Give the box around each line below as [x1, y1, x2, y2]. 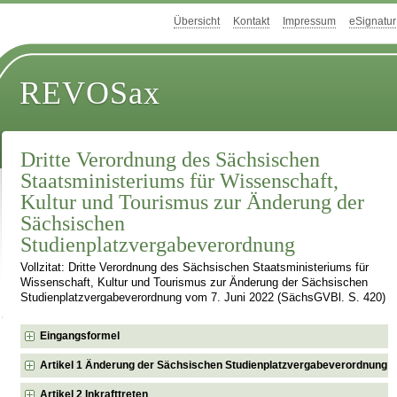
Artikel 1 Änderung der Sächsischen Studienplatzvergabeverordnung [40, 358, 388, 371]
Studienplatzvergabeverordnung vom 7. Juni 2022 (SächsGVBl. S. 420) [20, 292, 386, 305]
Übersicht [174, 15, 220, 28]
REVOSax [19, 75, 161, 112]
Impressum [283, 15, 336, 28]
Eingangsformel [40, 329, 121, 342]
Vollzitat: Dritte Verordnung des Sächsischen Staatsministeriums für [20, 261, 370, 275]
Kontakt [233, 15, 269, 28]
